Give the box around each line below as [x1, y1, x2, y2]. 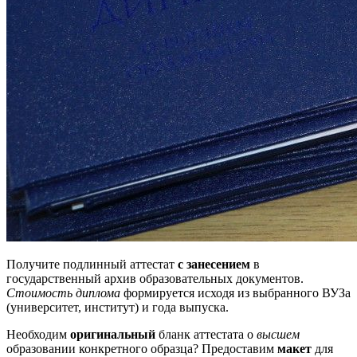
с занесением [178, 257, 250, 271]
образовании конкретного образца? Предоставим [6, 341, 277, 355]
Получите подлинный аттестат [6, 257, 178, 271]
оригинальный [70, 327, 155, 341]
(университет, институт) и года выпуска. [6, 300, 229, 314]
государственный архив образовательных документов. [6, 271, 304, 285]
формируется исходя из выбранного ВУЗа [120, 285, 351, 300]
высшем [257, 327, 300, 341]
